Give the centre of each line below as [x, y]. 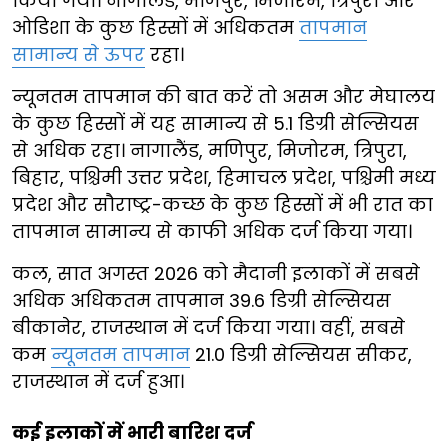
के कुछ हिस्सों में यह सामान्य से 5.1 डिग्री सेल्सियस [215, 123]
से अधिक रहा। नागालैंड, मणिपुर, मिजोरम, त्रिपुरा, [209, 150]
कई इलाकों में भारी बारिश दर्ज [132, 432]
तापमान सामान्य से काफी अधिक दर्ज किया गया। [212, 231]
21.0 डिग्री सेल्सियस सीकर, [301, 354]
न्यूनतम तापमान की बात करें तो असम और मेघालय [223, 96]
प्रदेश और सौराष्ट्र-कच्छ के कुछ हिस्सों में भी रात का [222, 204]
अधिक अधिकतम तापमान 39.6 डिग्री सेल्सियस [201, 300]
